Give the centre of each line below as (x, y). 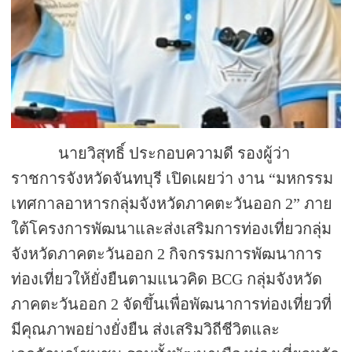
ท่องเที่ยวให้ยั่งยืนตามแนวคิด (112, 279)
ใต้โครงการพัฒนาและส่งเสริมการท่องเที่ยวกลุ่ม (172, 229)
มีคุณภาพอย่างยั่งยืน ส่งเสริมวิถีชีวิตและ (146, 330)
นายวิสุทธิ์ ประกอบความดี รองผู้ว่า (151, 154)
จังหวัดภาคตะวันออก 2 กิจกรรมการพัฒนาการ (167, 254)
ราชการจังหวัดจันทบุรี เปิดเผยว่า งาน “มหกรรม (172, 179)
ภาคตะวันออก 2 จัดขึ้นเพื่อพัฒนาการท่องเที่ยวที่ (172, 304)
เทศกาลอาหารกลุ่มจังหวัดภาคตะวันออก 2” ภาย (172, 204)
